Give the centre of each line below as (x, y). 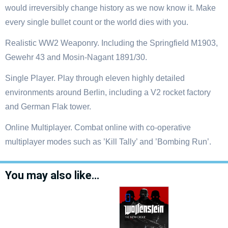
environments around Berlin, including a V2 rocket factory (108, 93)
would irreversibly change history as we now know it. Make (110, 8)
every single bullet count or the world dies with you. (97, 22)
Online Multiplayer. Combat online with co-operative (98, 128)
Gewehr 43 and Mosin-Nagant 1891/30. (76, 58)
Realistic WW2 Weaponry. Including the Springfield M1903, (111, 43)
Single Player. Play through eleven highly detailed (95, 78)
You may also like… (52, 176)
